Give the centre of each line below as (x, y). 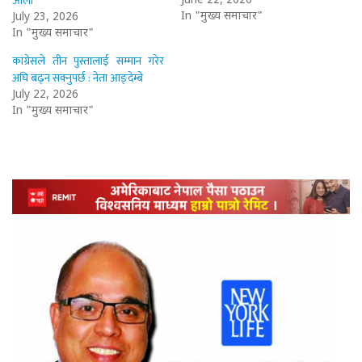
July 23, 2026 (45, 17)
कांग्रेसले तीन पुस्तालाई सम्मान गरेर (88, 61)
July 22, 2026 (45, 95)
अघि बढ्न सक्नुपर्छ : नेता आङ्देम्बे (78, 78)
